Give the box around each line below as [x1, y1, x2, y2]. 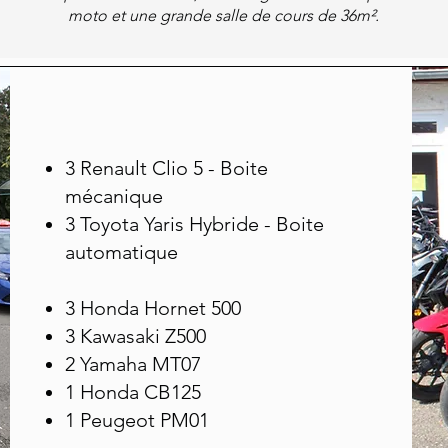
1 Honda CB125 [65, 380, 202, 404]
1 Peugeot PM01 [65, 408, 210, 432]
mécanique [65, 184, 164, 208]
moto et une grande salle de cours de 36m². [68, 6, 379, 25]
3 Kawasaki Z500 [65, 324, 207, 348]
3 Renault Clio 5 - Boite [65, 156, 269, 180]
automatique [65, 240, 179, 264]
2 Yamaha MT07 [65, 352, 202, 376]
